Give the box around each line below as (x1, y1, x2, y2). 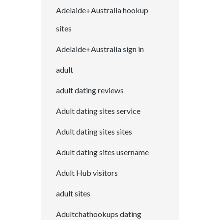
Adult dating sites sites (56, 127, 132, 137)
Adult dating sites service (56, 106, 140, 116)
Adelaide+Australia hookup (56, 5, 148, 15)
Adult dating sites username (56, 147, 149, 157)
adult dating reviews (56, 85, 124, 95)
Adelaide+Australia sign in (56, 44, 144, 54)
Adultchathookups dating (56, 209, 141, 219)
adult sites (56, 189, 90, 198)
